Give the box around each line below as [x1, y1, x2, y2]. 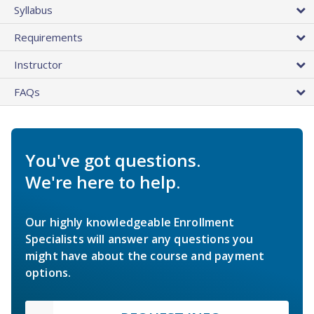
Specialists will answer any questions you [25, 231, 254, 247]
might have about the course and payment [25, 248, 265, 264]
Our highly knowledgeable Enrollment [25, 214, 235, 231]
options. [25, 265, 71, 281]
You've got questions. [25, 149, 200, 172]
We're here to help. [25, 170, 180, 194]
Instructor [14, 57, 62, 72]
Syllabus [14, 3, 53, 18]
